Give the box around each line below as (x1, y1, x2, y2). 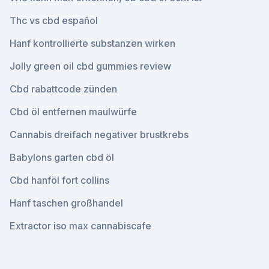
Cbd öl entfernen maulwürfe (10, 106, 137, 118)
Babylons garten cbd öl (10, 151, 114, 163)
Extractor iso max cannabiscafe (10, 220, 151, 232)
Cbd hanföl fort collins (10, 174, 109, 186)
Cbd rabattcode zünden (10, 83, 117, 95)
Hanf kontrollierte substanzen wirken (10, 37, 175, 49)
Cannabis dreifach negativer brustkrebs (10, 128, 189, 141)
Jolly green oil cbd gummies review (10, 60, 171, 72)
